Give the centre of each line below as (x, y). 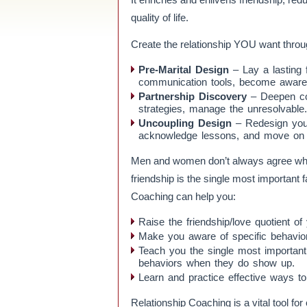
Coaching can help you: (183, 196)
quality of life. (160, 17)
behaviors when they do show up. (217, 263)
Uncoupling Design (185, 123)
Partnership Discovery (195, 96)
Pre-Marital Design (184, 70)
